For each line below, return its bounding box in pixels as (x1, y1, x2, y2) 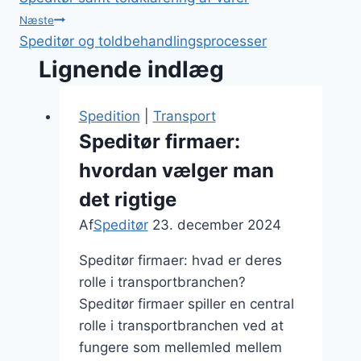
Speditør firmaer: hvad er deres (78, 251, 282, 268)
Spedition (78, 107, 140, 124)
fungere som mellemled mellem (78, 338, 282, 355)
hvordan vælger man (78, 158, 274, 182)
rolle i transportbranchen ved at (78, 317, 284, 334)
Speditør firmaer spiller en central (78, 295, 294, 312)
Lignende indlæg (39, 55, 224, 83)
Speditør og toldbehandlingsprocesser (19, 32, 267, 49)
